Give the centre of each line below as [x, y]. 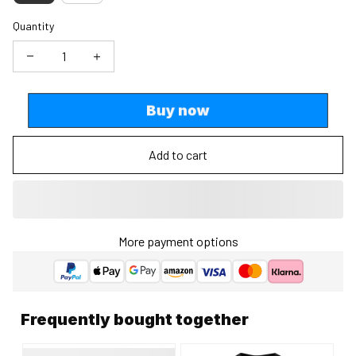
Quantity [33, 25]
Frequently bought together [135, 319]
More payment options [178, 241]
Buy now [178, 110]
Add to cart [178, 155]
